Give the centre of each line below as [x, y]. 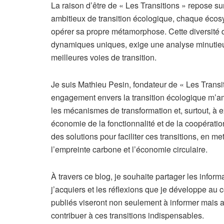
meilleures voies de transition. [104, 57]
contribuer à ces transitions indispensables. [127, 215]
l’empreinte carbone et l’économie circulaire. [129, 149]
